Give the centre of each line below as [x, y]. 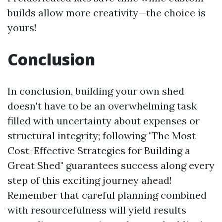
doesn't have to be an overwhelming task [102, 106]
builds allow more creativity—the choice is [107, 13]
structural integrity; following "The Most [102, 136]
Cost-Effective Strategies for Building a [99, 150]
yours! [22, 28]
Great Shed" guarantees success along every [111, 165]
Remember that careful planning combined [107, 195]
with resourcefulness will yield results [97, 210]
